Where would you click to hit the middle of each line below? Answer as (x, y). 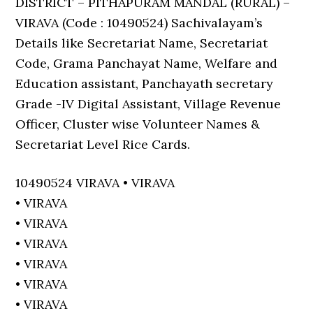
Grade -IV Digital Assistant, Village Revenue (148, 104)
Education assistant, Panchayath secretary (145, 83)
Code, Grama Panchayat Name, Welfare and (147, 63)
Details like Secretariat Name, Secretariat (142, 43)
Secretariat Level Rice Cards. (103, 144)
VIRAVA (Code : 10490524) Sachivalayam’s (139, 23)
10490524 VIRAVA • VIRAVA (95, 183)
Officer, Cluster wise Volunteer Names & (138, 124)
